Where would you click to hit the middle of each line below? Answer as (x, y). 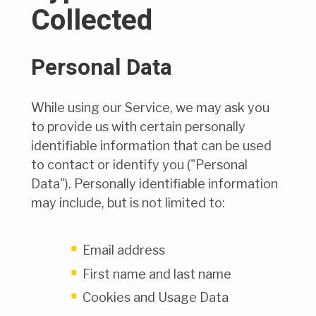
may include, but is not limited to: (128, 203)
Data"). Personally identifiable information (154, 184)
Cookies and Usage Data (156, 298)
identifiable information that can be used (151, 146)
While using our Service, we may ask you (150, 108)
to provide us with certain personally (138, 127)
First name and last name (157, 274)
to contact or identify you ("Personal (139, 165)
